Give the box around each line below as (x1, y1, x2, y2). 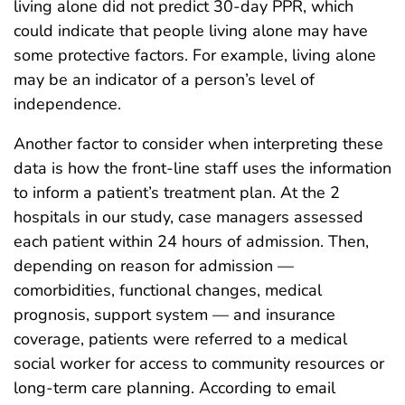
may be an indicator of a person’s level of (14, 69, 315, 91)
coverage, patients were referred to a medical (14, 328, 347, 351)
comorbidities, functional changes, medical (14, 279, 322, 302)
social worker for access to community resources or (14, 353, 384, 375)
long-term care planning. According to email (14, 377, 335, 400)
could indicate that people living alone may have (14, 20, 368, 42)
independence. (14, 93, 121, 116)
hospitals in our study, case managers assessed (14, 206, 363, 229)
